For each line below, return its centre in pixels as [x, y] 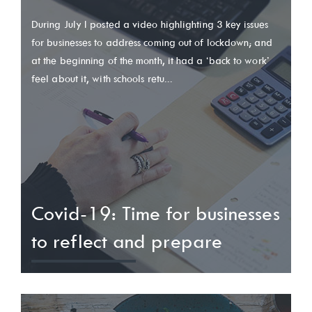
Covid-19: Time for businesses [156, 213]
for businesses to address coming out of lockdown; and [152, 42]
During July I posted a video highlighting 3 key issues [150, 24]
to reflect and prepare [127, 241]
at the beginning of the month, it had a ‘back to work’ [150, 61]
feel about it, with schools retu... [102, 79]
